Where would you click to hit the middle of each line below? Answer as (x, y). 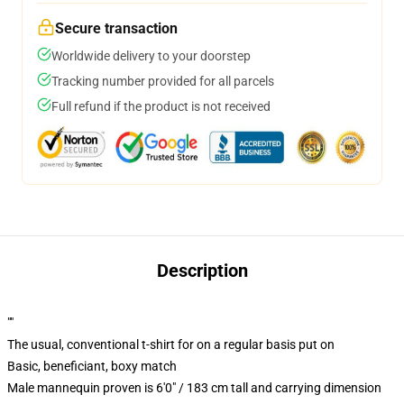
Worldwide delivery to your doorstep (151, 56)
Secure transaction (116, 28)
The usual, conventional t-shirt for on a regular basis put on (171, 344)
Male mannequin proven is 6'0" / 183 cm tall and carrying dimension (194, 388)
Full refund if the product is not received (161, 106)
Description (202, 271)
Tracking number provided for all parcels (163, 81)
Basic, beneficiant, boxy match (92, 366)
